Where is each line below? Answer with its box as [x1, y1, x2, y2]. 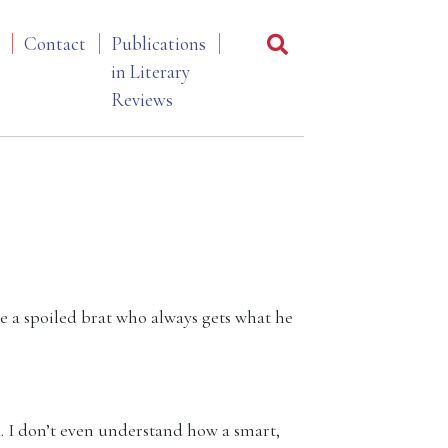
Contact [24, 32, 86, 55]
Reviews [111, 88, 173, 111]
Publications [111, 32, 206, 55]
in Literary [111, 60, 190, 83]
